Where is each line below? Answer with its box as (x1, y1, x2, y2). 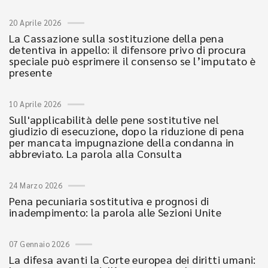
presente (9, 65, 53, 79)
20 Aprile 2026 (9, 17, 62, 28)
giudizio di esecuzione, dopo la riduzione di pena (9, 123, 245, 138)
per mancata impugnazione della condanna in (9, 135, 234, 149)
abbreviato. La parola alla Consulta (9, 146, 182, 160)
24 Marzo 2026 (9, 179, 63, 190)
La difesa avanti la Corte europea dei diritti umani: (9, 252, 256, 266)
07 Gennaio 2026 (9, 238, 69, 249)
